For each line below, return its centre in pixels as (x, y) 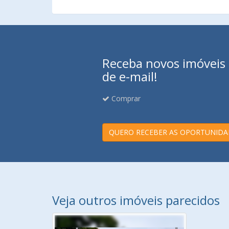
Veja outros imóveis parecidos (136, 200)
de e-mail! (130, 76)
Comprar (125, 98)
